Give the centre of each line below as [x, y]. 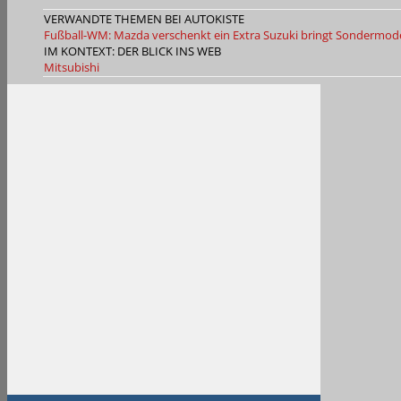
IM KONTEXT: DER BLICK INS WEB [132, 51]
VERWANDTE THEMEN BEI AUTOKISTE [144, 19]
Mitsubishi [72, 68]
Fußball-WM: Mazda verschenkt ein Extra [152, 35]
